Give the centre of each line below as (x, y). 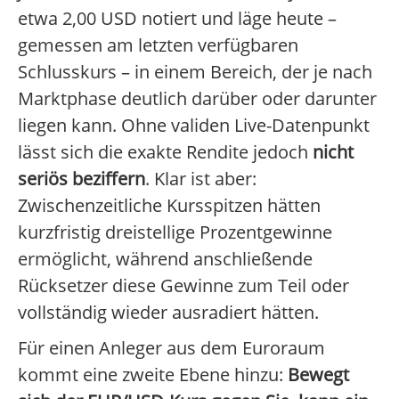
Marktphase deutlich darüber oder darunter (197, 99)
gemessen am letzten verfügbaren (158, 45)
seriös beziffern (81, 179)
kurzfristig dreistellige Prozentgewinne (175, 232)
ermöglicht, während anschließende (165, 259)
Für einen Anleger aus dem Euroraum (171, 348)
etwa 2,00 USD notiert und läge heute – (177, 19)
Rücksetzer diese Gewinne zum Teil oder (183, 286)
